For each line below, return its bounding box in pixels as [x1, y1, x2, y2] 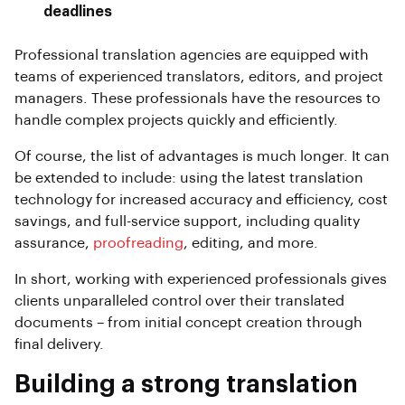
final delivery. [14, 336, 104, 352]
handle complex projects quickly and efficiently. [14, 112, 338, 127]
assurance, [14, 235, 93, 250]
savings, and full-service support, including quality [14, 213, 360, 229]
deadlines [43, 4, 112, 19]
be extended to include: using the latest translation [14, 170, 363, 185]
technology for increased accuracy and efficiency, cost [14, 192, 388, 207]
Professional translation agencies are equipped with [14, 47, 369, 62]
